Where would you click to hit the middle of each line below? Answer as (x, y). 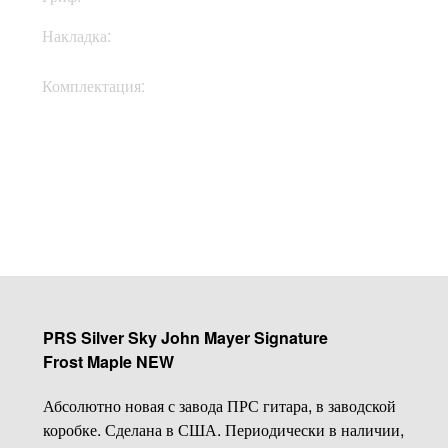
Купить (142, 165)
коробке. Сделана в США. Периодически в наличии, (223, 429)
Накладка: (77, 35)
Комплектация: (94, 85)
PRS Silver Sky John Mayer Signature (185, 337)
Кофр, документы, (307, 75)
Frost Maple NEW (108, 361)
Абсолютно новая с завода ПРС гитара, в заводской (219, 405)
